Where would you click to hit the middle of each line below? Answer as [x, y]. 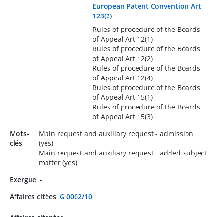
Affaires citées [33, 196]
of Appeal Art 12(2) [122, 58]
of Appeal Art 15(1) [122, 97]
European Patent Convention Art [147, 6]
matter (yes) [58, 163]
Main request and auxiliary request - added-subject [123, 153]
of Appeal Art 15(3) [122, 116]
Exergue [23, 179]
